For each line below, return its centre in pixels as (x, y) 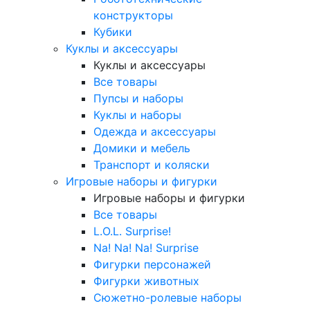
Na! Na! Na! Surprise (146, 247)
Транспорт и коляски (152, 164)
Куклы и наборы (137, 115)
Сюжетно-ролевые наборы (167, 297)
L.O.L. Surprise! (132, 231)
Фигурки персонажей (152, 264)
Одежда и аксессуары (155, 131)
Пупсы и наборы (138, 98)
